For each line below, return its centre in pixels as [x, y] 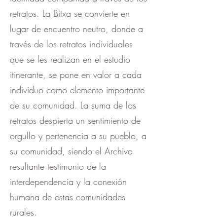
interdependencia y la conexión [68, 182]
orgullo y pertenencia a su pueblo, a [78, 136]
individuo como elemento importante [77, 90]
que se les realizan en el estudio [70, 59]
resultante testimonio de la [58, 166]
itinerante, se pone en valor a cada [76, 74]
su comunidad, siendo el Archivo [71, 151]
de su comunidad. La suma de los [73, 105]
